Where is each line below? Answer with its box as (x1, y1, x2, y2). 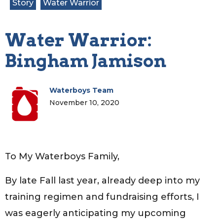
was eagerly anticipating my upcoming (5, 207, 186, 219)
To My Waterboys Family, (5, 150, 119, 162)
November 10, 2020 (49, 98, 119, 107)
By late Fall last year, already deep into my (5, 175, 200, 186)
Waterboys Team (49, 85, 113, 95)
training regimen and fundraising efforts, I (5, 191, 199, 202)
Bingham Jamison (5, 49, 166, 72)
